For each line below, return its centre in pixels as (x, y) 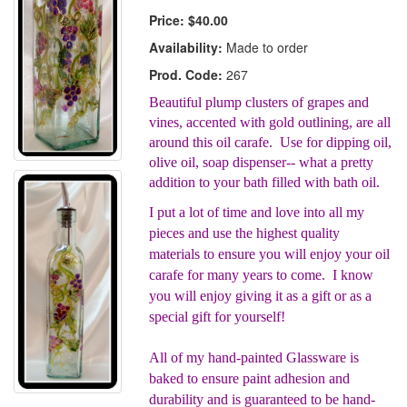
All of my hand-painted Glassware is (254, 357)
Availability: (186, 47)
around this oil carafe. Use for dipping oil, (271, 142)
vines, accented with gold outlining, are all (270, 122)
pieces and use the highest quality (245, 233)
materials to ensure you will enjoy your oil (270, 254)
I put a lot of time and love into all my (257, 212)
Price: (167, 20)
